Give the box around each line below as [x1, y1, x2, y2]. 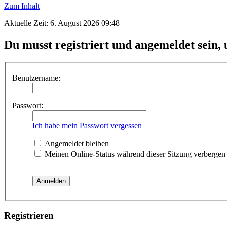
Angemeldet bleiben [43, 139, 109, 148]
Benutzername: [12, 73, 60, 83]
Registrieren [4, 210, 54, 221]
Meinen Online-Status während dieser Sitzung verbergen [43, 149, 225, 159]
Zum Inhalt [4, 1, 40, 10]
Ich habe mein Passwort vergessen [32, 121, 142, 130]
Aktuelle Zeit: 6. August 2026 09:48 [4, 18, 120, 27]
